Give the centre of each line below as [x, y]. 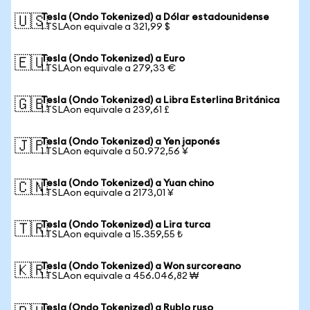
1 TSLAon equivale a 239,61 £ [105, 110]
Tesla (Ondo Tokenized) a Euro [113, 59]
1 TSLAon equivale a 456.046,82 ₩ [120, 276]
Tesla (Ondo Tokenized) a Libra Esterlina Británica [160, 100]
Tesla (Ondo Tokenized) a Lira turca [126, 225]
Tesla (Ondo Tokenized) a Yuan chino [127, 183]
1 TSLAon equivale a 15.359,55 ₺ [112, 235]
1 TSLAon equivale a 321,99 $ [106, 27]
